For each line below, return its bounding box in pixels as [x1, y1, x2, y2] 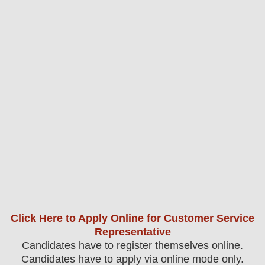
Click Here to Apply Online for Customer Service [11, 212, 254, 225]
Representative [94, 226, 171, 238]
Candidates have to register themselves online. [22, 240, 243, 252]
